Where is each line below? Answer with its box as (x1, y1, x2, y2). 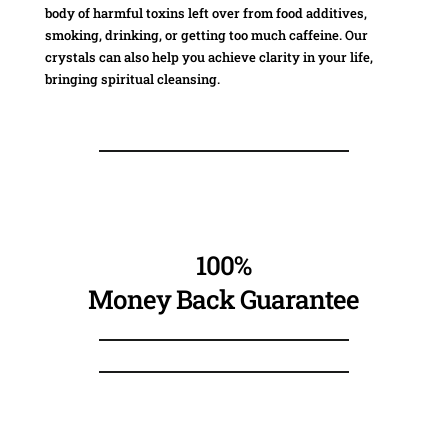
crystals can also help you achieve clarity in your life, (44, 48, 373, 67)
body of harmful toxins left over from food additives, (44, 4, 367, 23)
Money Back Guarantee (88, 282, 360, 317)
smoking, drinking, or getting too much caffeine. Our (44, 26, 368, 45)
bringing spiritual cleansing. (44, 70, 220, 89)
